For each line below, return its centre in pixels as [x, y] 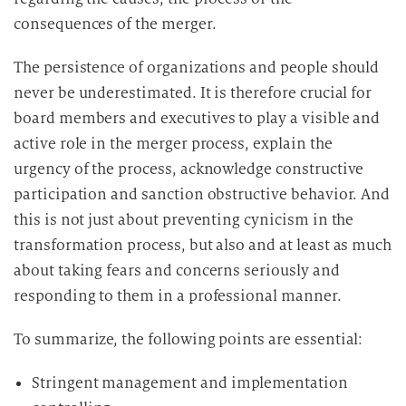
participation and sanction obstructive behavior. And [202, 194]
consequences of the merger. [115, 24]
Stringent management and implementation [190, 382]
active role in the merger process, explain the [173, 143]
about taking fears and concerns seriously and [177, 270]
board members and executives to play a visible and [197, 118]
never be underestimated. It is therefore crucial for [193, 92]
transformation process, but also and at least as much [203, 245]
